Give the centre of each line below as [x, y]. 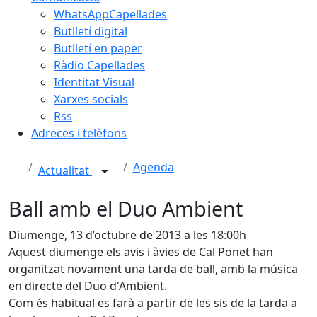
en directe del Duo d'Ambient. [88, 286]
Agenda [153, 167]
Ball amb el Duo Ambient [126, 208]
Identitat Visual [94, 82]
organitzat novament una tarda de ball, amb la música [153, 269]
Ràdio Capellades [99, 65]
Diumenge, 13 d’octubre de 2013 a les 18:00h [127, 235]
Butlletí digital [91, 31]
